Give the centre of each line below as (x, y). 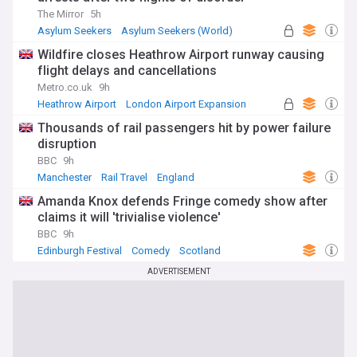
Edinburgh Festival (80, 251)
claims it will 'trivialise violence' (129, 217)
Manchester (65, 177)
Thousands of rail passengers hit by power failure (184, 128)
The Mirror (61, 14)
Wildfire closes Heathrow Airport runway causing (181, 55)
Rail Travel (124, 177)
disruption (67, 144)
